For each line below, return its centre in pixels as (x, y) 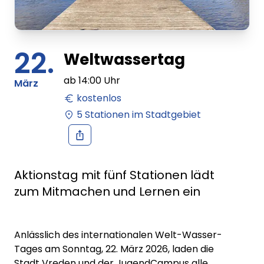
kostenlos (99, 98)
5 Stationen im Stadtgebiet (139, 115)
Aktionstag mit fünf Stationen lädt (114, 175)
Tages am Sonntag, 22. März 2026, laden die (114, 249)
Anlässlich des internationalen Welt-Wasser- (118, 235)
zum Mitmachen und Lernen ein (107, 191)
